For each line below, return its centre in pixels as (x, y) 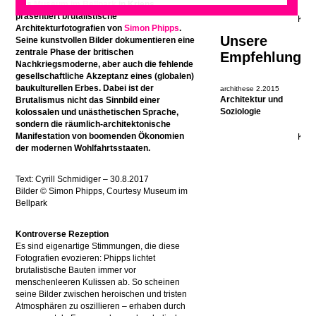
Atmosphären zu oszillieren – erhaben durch (101, 306)
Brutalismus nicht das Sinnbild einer (88, 100)
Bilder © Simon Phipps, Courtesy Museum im (102, 191)
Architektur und (251, 99)
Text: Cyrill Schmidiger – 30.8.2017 (83, 179)
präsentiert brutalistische (67, 16)
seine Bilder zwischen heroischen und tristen (102, 294)
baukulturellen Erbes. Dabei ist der (85, 88)
